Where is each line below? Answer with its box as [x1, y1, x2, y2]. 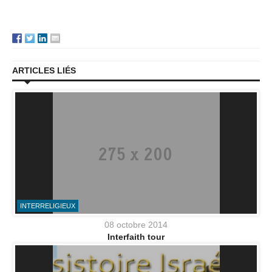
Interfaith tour [107, 232, 165, 242]
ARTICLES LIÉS [12, 66, 76, 76]
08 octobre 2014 [104, 220, 168, 230]
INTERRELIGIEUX [20, 202, 75, 210]
